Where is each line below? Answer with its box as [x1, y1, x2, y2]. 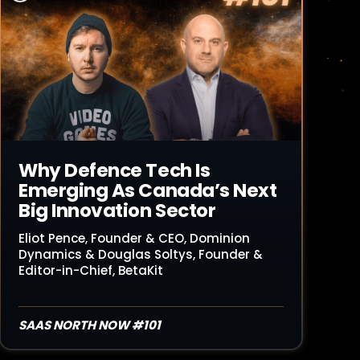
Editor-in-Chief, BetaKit [18, 262, 163, 279]
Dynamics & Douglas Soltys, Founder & [18, 246, 263, 263]
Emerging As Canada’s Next [18, 178, 277, 203]
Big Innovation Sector [18, 198, 216, 223]
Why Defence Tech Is [18, 157, 211, 183]
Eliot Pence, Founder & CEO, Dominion [18, 230, 250, 247]
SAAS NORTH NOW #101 [18, 317, 161, 333]
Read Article [39, 22, 118, 39]
